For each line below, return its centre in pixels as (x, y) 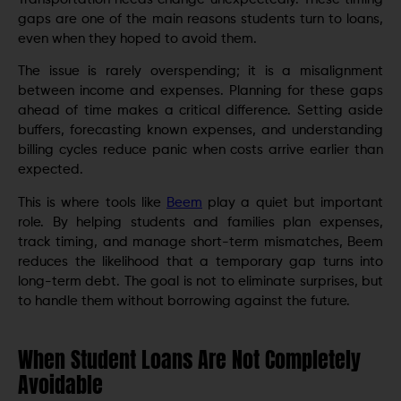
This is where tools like (92, 202)
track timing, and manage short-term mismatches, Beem (200, 242)
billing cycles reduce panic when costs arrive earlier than (200, 150)
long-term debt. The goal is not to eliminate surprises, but (200, 281)
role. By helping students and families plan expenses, (200, 222)
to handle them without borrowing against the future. (184, 301)
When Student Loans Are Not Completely (189, 359)
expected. (51, 170)
